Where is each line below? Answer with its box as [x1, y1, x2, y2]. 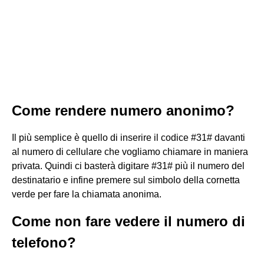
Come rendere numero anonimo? [12, 103, 235, 118]
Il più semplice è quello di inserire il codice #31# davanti [12, 133, 245, 143]
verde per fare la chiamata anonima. [12, 189, 161, 199]
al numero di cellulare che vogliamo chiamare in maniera [12, 147, 248, 157]
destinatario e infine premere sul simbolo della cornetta [12, 175, 240, 185]
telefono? [12, 235, 76, 250]
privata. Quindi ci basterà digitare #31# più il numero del [12, 161, 245, 171]
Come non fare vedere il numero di [12, 213, 245, 229]
